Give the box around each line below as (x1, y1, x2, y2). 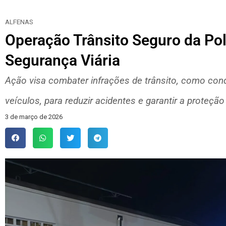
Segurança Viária (5, 51, 120, 69)
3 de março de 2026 (5, 113, 63, 121)
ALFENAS (5, 18, 33, 26)
